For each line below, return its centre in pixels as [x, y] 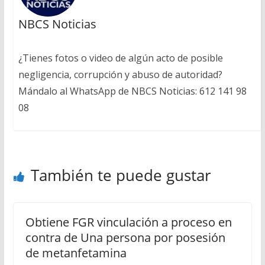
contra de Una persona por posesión [125, 238]
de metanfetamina [76, 253]
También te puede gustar [121, 175]
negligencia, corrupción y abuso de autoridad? [120, 75]
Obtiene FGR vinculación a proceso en [128, 222]
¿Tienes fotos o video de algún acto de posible [120, 58]
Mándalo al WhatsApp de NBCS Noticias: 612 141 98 [132, 91]
